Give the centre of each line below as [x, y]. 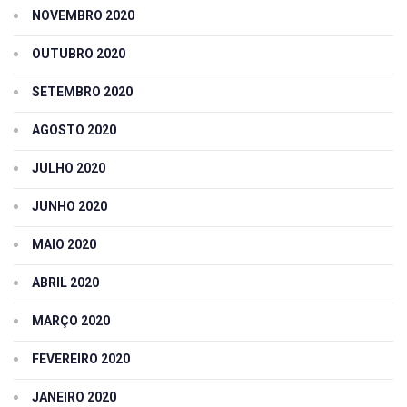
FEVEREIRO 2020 [81, 358]
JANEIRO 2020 [74, 397]
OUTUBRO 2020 [79, 53]
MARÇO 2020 [71, 320]
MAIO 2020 [64, 244]
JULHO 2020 [69, 168]
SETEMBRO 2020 [82, 91]
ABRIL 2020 [65, 282]
